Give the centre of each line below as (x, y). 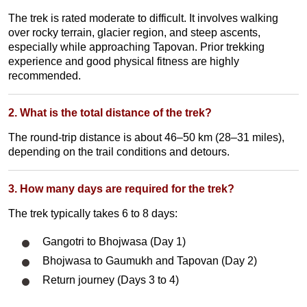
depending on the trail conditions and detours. (119, 152)
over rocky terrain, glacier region (86, 33)
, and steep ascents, (212, 33)
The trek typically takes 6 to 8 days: (93, 213)
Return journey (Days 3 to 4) (111, 280)
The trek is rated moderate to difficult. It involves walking (143, 18)
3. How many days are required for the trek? (121, 189)
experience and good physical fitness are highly (124, 61)
